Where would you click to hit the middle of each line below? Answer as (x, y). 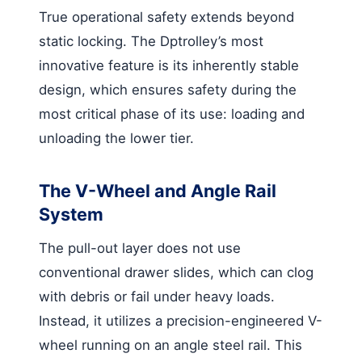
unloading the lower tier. (116, 138)
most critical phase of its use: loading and (172, 114)
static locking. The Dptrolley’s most (151, 41)
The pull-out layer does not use (140, 248)
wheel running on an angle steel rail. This (170, 345)
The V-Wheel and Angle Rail (158, 190)
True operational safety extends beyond (166, 17)
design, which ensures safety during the (168, 89)
